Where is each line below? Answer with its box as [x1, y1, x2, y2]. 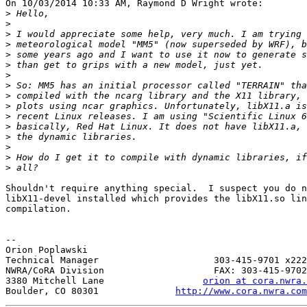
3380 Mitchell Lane [5, 275, 203, 286]
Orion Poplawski [5, 245, 88, 256]
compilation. [5, 204, 71, 214]
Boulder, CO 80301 [5, 286, 175, 297]
